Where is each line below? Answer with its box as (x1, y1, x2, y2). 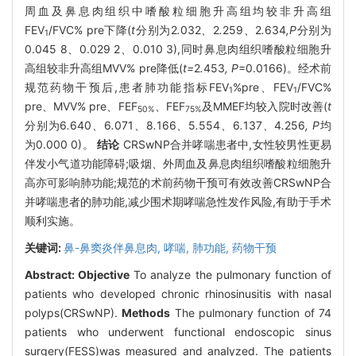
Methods (122, 305, 171, 319)
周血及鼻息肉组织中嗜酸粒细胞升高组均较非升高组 (25, 3, 331, 17)
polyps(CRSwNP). (25, 305, 122, 319)
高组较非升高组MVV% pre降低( (25, 60, 183, 75)
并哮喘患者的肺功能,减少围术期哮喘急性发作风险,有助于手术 (25, 194, 331, 208)
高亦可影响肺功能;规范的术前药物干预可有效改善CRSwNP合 (25, 175, 331, 189)
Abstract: (25, 267, 79, 281)
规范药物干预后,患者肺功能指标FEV (25, 79, 229, 94)
